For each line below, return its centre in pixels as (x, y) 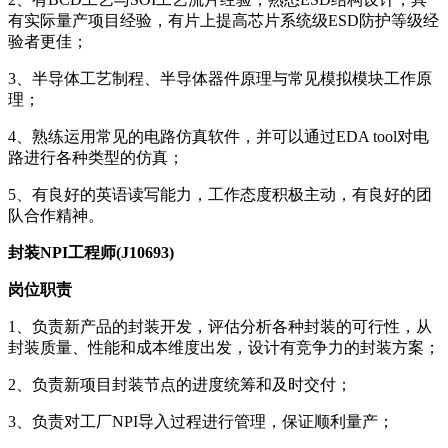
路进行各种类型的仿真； (96, 157)
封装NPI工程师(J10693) (91, 252)
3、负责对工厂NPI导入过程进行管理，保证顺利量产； (201, 421)
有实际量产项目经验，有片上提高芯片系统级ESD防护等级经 (223, 20)
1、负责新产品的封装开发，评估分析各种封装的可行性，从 (220, 326)
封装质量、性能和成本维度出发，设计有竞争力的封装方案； (224, 347)
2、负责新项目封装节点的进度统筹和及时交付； (180, 384)
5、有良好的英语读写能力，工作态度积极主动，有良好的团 (220, 194)
